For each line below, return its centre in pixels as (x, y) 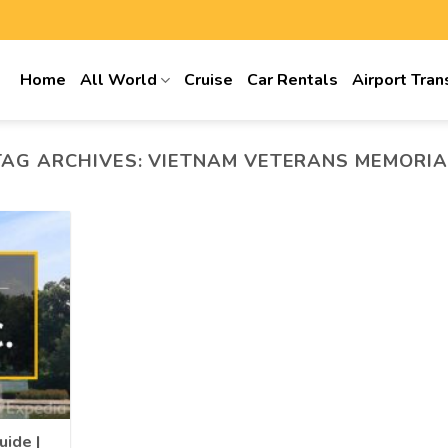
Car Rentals (293, 80)
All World (119, 80)
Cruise (209, 80)
